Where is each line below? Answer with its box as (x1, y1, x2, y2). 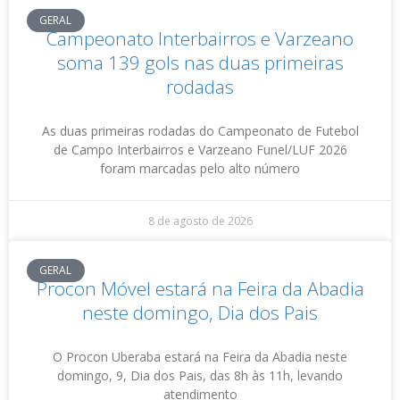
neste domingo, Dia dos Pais (82, 300, 318, 325)
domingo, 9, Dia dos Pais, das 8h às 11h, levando (57, 367, 343, 384)
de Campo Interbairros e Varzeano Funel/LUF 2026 (53, 141, 347, 158)
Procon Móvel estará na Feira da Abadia (36, 276, 364, 301)
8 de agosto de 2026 (147, 213, 253, 229)
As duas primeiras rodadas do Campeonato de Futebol (41, 122, 359, 139)
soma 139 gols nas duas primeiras (56, 50, 344, 75)
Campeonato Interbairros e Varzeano (46, 26, 354, 51)
